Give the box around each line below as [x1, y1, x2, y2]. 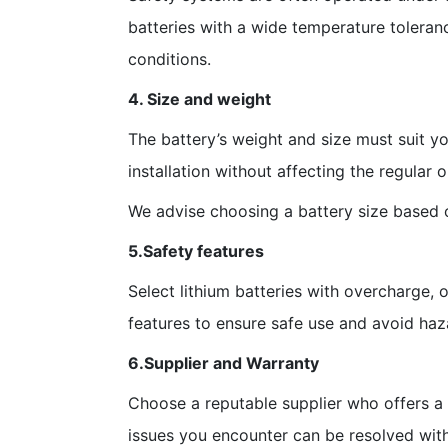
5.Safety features [128, 240, 264, 261]
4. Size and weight [128, 88, 271, 109]
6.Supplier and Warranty [128, 352, 319, 373]
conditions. [128, 48, 211, 69]
